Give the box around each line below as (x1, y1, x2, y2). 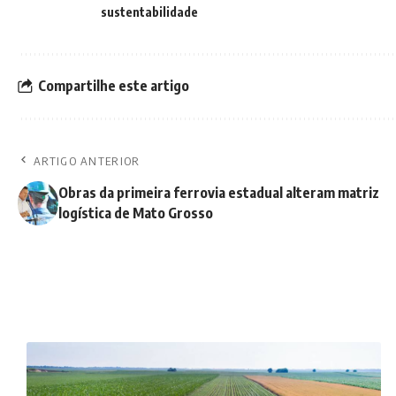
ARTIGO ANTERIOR (34, 153, 141, 168)
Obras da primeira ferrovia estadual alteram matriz (58, 183, 380, 202)
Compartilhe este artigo (38, 77, 189, 95)
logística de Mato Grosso (58, 203, 214, 222)
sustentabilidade (101, 4, 198, 19)
